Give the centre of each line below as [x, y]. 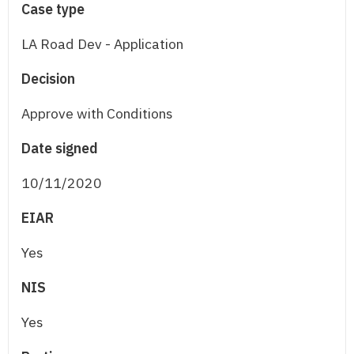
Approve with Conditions [97, 114]
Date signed [60, 149]
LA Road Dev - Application [102, 44]
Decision [48, 79]
